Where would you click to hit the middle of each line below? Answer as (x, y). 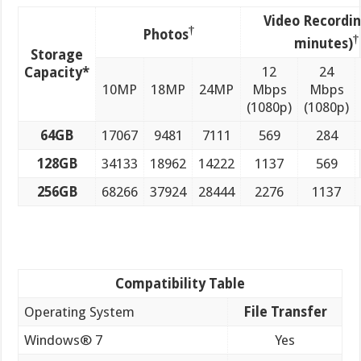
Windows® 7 (64, 340)
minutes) (324, 43)
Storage (57, 55)
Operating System (80, 311)
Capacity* (57, 73)
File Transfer (285, 311)
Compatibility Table (180, 283)
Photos (165, 34)
